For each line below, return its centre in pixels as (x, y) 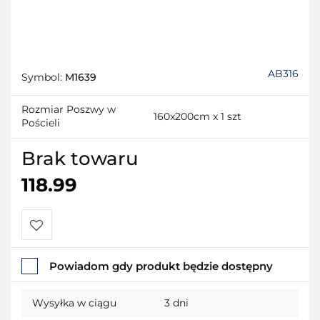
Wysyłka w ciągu (74, 303)
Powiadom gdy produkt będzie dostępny (161, 266)
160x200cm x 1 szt (197, 117)
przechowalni (66, 287)
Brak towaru (80, 159)
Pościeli (41, 123)
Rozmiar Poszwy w (69, 110)
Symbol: (43, 77)
